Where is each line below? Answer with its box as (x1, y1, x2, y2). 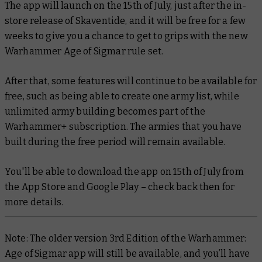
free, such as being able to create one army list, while (5, 90, 239, 102)
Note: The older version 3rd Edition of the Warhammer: (5, 232, 247, 244)
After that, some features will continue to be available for (5, 75, 257, 87)
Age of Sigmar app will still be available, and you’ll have (5, 247, 250, 259)
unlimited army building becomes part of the (5, 105, 205, 117)
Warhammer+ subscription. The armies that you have (5, 120, 242, 132)
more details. (5, 196, 64, 208)
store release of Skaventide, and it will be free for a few (5, 15, 246, 26)
